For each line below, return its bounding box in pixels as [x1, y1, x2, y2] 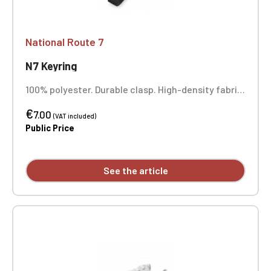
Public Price [25, 123, 74, 133]
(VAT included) [53, 112, 96, 120]
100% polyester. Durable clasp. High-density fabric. [25, 83, 245, 95]
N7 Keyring [25, 59, 77, 73]
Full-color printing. [25, 96, 106, 107]
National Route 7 [25, 35, 104, 48]
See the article [103, 165, 168, 176]
